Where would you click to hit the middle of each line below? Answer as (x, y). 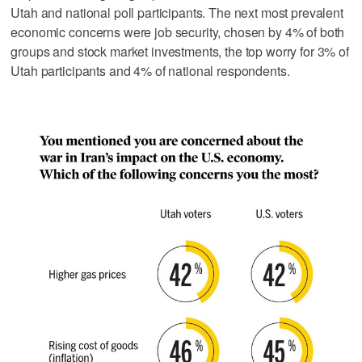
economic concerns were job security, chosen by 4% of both (178, 32)
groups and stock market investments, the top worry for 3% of (180, 51)
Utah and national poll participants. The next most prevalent (177, 12)
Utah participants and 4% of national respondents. (150, 70)
